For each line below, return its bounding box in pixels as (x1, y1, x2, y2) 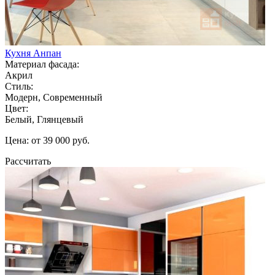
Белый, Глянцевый (5, 114, 83, 125)
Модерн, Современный (5, 91, 103, 103)
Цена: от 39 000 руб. (5, 134, 90, 145)
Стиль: (5, 80, 33, 91)
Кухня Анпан (5, 47, 61, 58)
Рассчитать (5, 155, 51, 166)
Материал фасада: (5, 58, 79, 69)
